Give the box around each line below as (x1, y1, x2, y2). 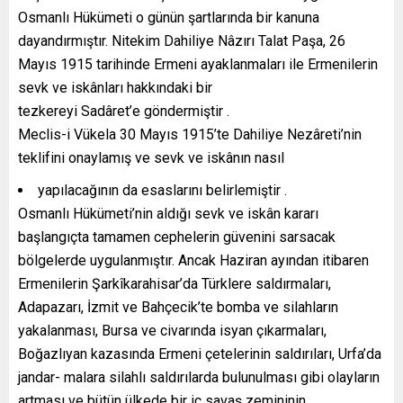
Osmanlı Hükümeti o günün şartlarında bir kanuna (18, 8, 319, 26)
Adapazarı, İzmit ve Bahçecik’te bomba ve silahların (18, 298, 338, 316)
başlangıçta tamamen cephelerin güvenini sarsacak (18, 228, 336, 246)
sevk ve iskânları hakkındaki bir (18, 78, 212, 96)
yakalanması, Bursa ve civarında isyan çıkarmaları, (18, 321, 327, 339)
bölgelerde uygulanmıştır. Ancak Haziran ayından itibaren (18, 251, 369, 269)
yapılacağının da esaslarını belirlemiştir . (38, 181, 287, 199)
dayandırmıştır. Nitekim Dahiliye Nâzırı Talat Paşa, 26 (18, 31, 345, 49)
